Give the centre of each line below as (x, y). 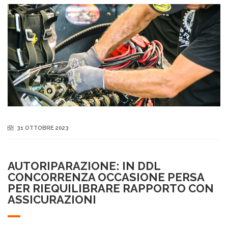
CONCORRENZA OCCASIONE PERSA (106, 177)
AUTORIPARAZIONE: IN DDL (84, 166)
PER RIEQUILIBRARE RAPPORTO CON (111, 188)
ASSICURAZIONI (52, 199)
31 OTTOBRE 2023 (43, 128)
